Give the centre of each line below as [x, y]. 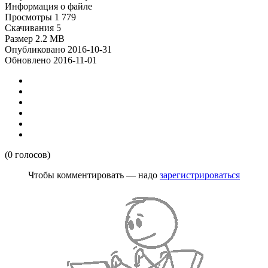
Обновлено [28, 60]
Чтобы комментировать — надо [94, 175]
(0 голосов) [28, 155]
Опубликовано [35, 49]
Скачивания [29, 28]
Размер [19, 39]
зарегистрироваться [200, 175]
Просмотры [28, 17]
